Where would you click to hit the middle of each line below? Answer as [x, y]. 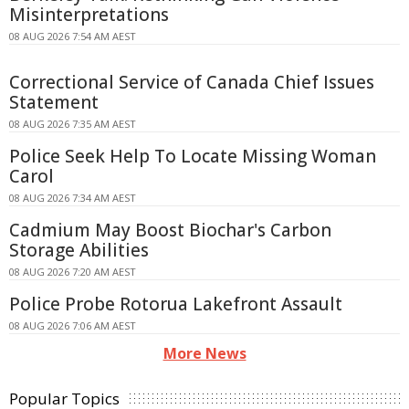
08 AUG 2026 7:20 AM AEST [73, 271]
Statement [54, 102]
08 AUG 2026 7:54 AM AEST [73, 36]
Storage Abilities [79, 250]
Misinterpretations [89, 14]
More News [204, 353]
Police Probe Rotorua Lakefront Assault [176, 304]
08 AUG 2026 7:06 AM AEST [73, 325]
